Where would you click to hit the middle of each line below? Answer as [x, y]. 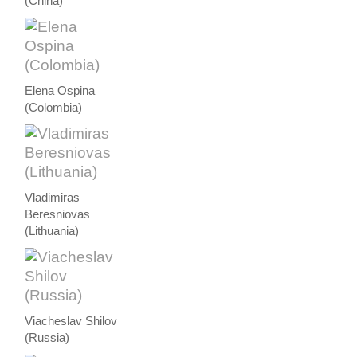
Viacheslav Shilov [71, 321]
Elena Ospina [60, 90]
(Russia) [47, 337]
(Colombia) [54, 107]
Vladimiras [53, 197]
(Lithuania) [52, 231]
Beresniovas [58, 214]
